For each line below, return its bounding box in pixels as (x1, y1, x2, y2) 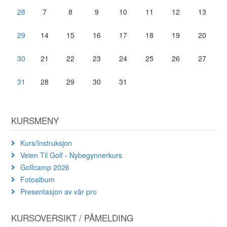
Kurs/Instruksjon (20, 137, 72, 148)
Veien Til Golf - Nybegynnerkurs (20, 149, 123, 160)
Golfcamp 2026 (20, 162, 70, 172)
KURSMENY (11, 114, 59, 127)
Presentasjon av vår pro (20, 186, 97, 197)
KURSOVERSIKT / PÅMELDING (11, 211, 134, 224)
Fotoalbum (20, 174, 55, 184)
